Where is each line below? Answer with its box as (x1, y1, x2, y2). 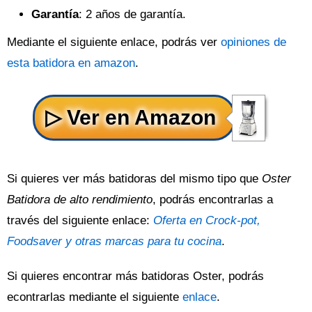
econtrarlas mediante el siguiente (7, 290, 182, 304)
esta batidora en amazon (7, 56, 135, 70)
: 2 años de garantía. (79, 8, 186, 21)
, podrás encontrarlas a (153, 193, 273, 206)
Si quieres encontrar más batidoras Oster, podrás (7, 270, 264, 283)
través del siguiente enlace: (7, 214, 153, 227)
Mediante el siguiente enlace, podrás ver (7, 36, 221, 49)
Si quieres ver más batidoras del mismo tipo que (7, 172, 262, 185)
